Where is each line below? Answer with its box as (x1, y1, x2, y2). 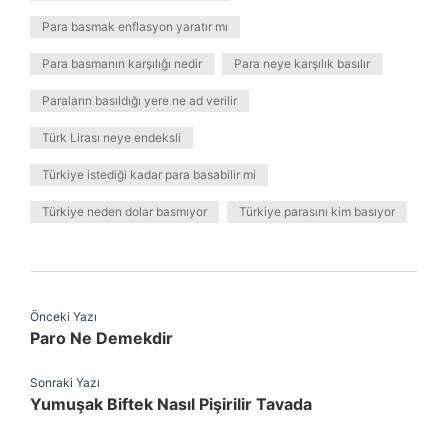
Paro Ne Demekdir (30, 328, 173, 348)
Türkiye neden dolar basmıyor (42, 204, 207, 219)
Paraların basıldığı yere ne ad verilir (42, 93, 237, 108)
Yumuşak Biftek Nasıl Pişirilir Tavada (30, 394, 312, 414)
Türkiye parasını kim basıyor (239, 204, 395, 219)
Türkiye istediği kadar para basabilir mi (42, 167, 256, 182)
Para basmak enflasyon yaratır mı (42, 19, 228, 34)
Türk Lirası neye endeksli (42, 130, 181, 145)
